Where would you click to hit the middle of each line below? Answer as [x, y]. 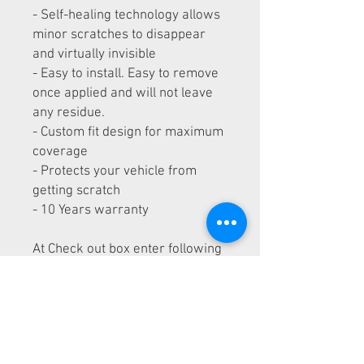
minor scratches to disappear [119, 35]
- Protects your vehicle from [115, 171]
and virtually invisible [94, 54]
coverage [60, 152]
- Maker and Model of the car [117, 288]
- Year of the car [79, 308]
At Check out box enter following [127, 249]
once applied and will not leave [123, 93]
